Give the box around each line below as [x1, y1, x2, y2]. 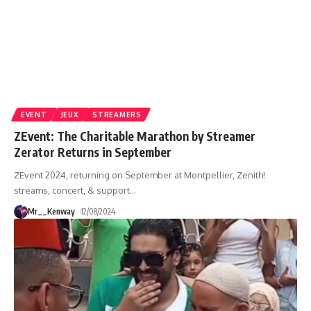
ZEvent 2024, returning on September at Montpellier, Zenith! [14, 169, 265, 180]
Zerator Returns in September [14, 144, 171, 160]
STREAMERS [92, 110, 142, 119]
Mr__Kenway [28, 205, 75, 217]
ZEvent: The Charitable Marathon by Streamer [14, 128, 255, 144]
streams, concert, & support [14, 184, 130, 196]
